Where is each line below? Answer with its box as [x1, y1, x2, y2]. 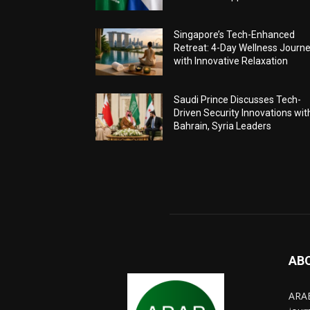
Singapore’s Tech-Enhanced [174, 29, 295, 41]
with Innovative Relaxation [174, 55, 289, 67]
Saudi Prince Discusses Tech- [174, 94, 302, 106]
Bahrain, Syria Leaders [174, 120, 272, 132]
